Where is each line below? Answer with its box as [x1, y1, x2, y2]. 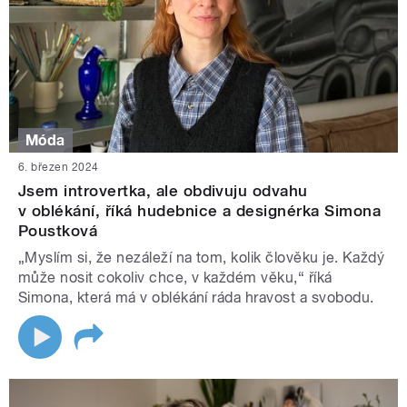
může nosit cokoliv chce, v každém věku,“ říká [18, 269, 333, 287]
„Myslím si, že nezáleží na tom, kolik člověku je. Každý [18, 249, 385, 267]
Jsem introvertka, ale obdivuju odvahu [18, 182, 308, 201]
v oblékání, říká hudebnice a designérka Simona [18, 202, 382, 221]
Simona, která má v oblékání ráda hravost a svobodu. [18, 289, 374, 307]
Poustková [18, 222, 98, 241]
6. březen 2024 [18, 161, 99, 174]
